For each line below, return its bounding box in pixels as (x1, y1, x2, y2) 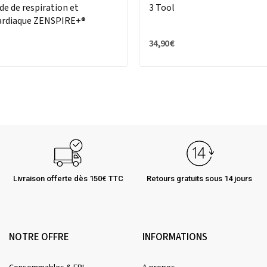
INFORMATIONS (142, 230, 207, 245)
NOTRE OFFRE (9, 230, 69, 245)
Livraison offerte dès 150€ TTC (13, 174, 123, 184)
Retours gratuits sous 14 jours (146, 174, 252, 184)
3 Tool (149, 1, 175, 15)
